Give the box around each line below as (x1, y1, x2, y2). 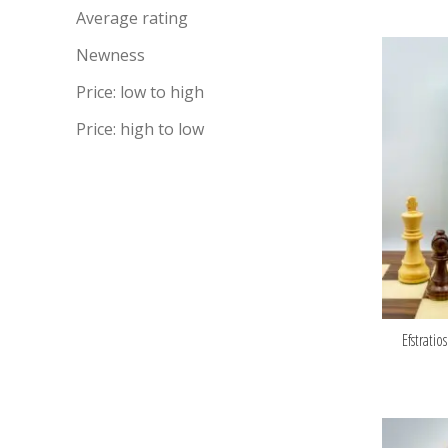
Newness (76, 44, 145, 66)
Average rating (76, 7, 188, 29)
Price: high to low (76, 118, 204, 140)
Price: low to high (76, 81, 204, 103)
